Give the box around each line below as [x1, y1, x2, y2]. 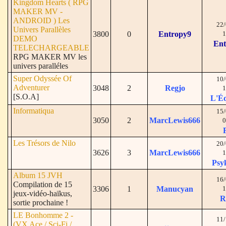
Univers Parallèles [13, 25, 71, 34]
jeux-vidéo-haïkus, [13, 189, 72, 198]
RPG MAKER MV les [13, 52, 87, 61]
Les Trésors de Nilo [13, 139, 76, 147]
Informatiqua [13, 106, 54, 115]
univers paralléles [13, 62, 68, 70]
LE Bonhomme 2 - [13, 211, 73, 219]
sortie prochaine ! [13, 198, 68, 207]
